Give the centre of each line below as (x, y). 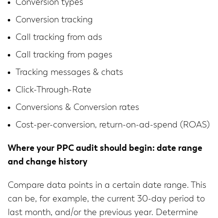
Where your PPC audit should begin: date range (105, 149)
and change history (48, 162)
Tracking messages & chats (69, 73)
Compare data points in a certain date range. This (107, 186)
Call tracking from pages (64, 55)
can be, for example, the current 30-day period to (106, 199)
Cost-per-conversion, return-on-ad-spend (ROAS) (113, 125)
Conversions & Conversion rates (77, 108)
